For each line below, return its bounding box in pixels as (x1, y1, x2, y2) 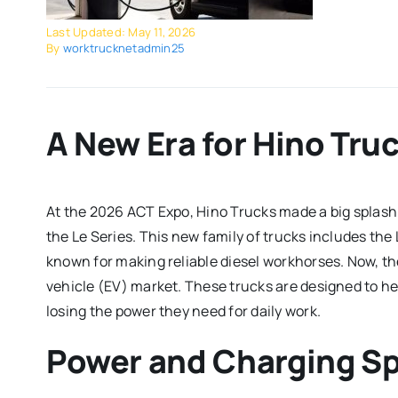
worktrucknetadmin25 (62, 39, 186, 56)
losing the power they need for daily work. (45, 301, 322, 322)
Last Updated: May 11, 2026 (45, 23, 196, 40)
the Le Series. (45, 227, 139, 247)
